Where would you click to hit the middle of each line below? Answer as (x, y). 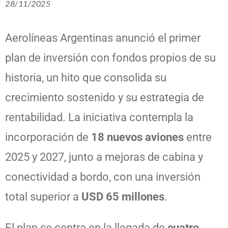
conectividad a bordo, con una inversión (103, 177)
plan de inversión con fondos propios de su (110, 58)
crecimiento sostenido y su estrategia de (105, 97)
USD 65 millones (123, 196)
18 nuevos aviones (137, 137)
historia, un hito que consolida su (86, 77)
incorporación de (48, 137)
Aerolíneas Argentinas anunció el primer (103, 38)
